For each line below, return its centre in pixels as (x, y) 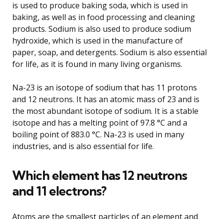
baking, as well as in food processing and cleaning (104, 17)
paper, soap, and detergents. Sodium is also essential (109, 52)
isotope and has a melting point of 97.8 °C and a (100, 122)
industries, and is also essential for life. (83, 146)
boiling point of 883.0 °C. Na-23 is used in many (98, 134)
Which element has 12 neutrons (99, 175)
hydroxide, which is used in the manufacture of (98, 40)
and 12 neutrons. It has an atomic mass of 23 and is (106, 99)
